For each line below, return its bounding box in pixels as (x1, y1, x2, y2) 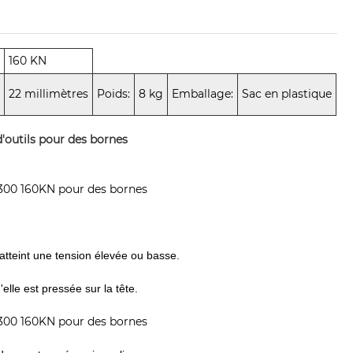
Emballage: (172, 86, 234, 101)
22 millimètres (9, 86, 89, 101)
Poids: (97, 86, 131, 101)
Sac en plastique (242, 86, 333, 101)
